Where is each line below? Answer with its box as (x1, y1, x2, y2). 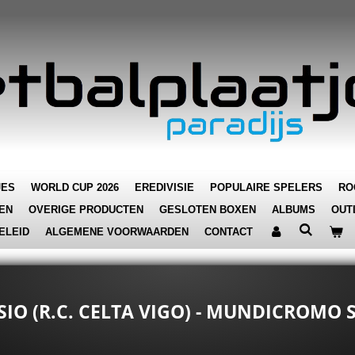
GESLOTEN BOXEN (159, 204, 256, 216)
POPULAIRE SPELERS (210, 181, 323, 193)
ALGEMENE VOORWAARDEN (45, 226, 189, 238)
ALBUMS (272, 204, 315, 216)
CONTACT (204, 226, 253, 238)
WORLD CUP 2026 (31, 181, 119, 193)
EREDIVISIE (135, 181, 194, 193)
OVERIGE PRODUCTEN (29, 204, 143, 216)
